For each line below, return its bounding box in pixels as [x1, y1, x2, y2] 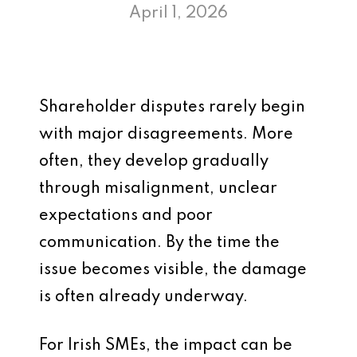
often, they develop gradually [39, 154, 269, 170]
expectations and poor [39, 208, 213, 224]
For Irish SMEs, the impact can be [39, 338, 292, 354]
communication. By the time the [39, 235, 280, 251]
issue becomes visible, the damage [39, 262, 307, 278]
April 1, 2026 [129, 6, 228, 22]
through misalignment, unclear [39, 181, 277, 197]
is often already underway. [39, 289, 248, 305]
